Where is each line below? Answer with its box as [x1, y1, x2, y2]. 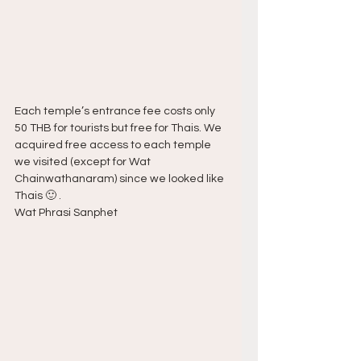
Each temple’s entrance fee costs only [15, 106, 218, 118]
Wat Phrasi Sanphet [15, 207, 118, 219]
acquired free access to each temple [15, 139, 214, 151]
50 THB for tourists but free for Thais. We [15, 122, 224, 135]
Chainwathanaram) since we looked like [15, 173, 226, 185]
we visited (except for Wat [15, 156, 153, 168]
